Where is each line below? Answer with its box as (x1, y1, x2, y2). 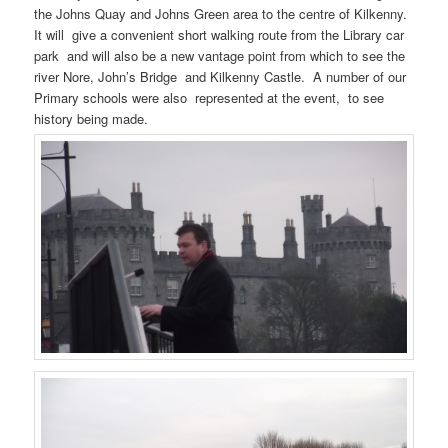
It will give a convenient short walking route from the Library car (34, 25, 405, 44)
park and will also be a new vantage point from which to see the (34, 46, 406, 65)
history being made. (34, 109, 149, 128)
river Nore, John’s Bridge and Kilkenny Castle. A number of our (34, 67, 407, 86)
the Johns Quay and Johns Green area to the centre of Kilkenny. (34, 4, 408, 23)
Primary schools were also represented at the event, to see (34, 88, 385, 107)
